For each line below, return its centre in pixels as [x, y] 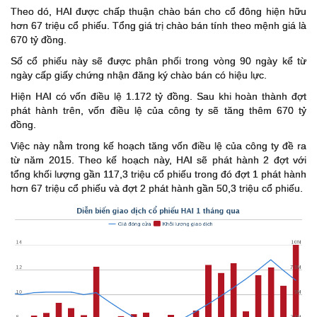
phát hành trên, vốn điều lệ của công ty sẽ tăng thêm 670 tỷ [158, 110]
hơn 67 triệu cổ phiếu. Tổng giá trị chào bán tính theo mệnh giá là [158, 25]
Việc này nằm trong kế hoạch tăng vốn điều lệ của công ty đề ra [158, 146]
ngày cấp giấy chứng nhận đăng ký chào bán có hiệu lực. [140, 75]
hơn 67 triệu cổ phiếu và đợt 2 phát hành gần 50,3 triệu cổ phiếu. [157, 188]
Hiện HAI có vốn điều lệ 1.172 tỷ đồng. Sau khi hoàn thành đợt [158, 96]
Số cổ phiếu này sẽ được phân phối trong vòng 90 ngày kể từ [158, 61]
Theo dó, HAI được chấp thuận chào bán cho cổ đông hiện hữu [158, 11]
